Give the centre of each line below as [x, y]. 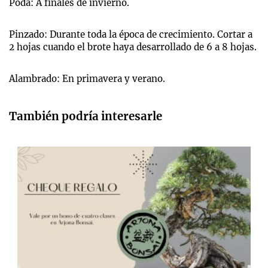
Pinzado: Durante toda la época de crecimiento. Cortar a [131, 34]
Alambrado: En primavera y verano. [87, 78]
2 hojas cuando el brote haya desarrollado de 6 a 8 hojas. [133, 47]
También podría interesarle [86, 116]
